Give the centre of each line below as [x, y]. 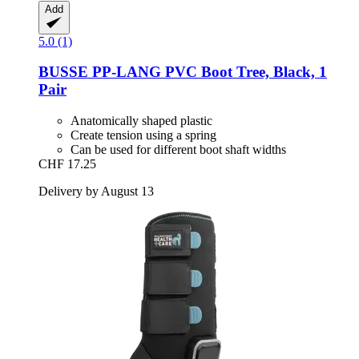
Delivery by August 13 [96, 192]
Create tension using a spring [143, 135]
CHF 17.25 [67, 164]
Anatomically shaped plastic [141, 121]
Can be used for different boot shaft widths [178, 150]
